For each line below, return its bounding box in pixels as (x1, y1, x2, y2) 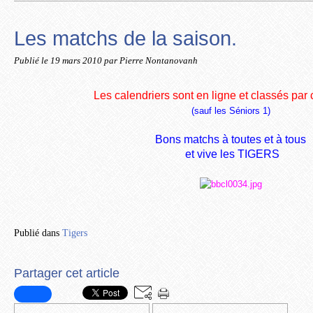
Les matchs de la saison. (14, 27, 237, 50)
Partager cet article (14, 266, 119, 280)
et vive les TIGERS (182, 148, 279, 160)
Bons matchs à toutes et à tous (155, 133, 306, 145)
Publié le (14, 56, 50, 66)
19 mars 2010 (50, 56, 104, 66)
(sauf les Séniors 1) (191, 105, 270, 116)
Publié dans (14, 228, 59, 238)
